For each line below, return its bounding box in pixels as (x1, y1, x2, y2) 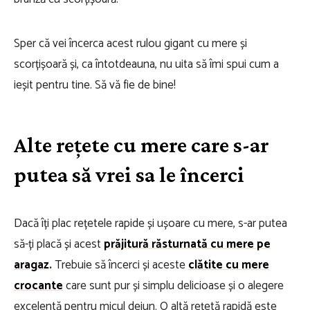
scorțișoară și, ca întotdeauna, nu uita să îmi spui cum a (14, 55, 279, 74)
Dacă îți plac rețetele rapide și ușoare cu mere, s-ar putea (14, 214, 287, 233)
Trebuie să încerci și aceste (52, 255, 185, 275)
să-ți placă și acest (14, 235, 104, 254)
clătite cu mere (188, 255, 269, 275)
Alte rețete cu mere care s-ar (14, 132, 269, 157)
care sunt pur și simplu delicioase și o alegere (66, 276, 284, 295)
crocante (14, 276, 63, 295)
